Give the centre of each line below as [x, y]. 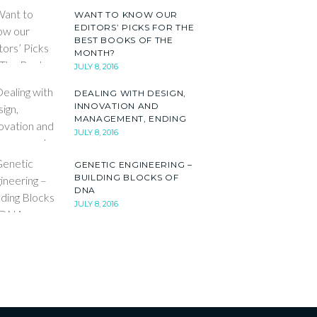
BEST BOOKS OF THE [124, 40]
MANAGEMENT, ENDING [131, 118]
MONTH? [95, 53]
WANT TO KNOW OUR [126, 15]
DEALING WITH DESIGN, [130, 93]
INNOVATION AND [117, 105]
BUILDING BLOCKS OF [127, 177]
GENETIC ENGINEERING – [133, 164]
